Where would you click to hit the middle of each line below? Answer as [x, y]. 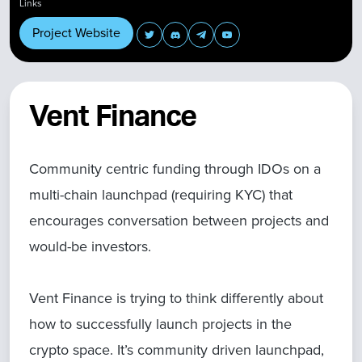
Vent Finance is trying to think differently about [176, 298]
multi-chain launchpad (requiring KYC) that [161, 195]
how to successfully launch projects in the [160, 324]
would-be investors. [90, 246]
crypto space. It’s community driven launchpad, [177, 350]
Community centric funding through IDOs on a [175, 169]
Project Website [76, 33]
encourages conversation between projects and [179, 221]
